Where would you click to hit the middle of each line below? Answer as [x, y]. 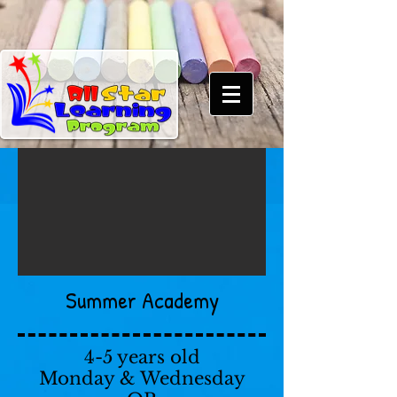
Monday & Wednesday [142, 378]
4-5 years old [142, 357]
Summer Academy [142, 300]
